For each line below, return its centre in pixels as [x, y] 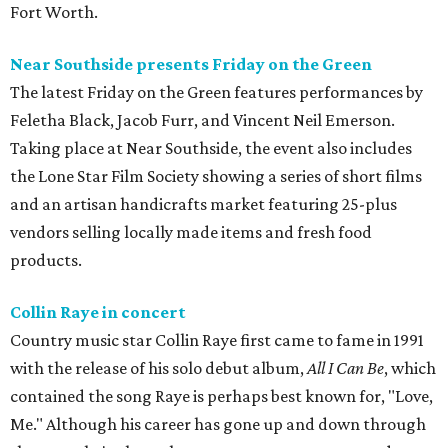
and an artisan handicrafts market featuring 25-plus [203, 204]
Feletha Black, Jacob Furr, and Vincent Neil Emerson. [202, 120]
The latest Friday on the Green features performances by [216, 92]
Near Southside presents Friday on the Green [191, 64]
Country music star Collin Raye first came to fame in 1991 [217, 340]
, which [410, 368]
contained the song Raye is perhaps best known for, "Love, [221, 396]
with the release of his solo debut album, [158, 368]
